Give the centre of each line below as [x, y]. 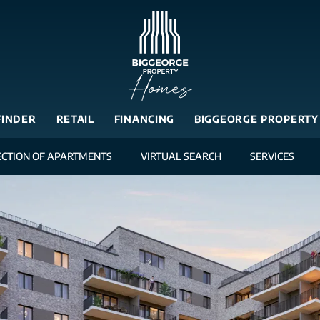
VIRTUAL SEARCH [181, 156]
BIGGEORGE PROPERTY [256, 119]
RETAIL [75, 119]
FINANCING [144, 119]
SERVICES [272, 156]
